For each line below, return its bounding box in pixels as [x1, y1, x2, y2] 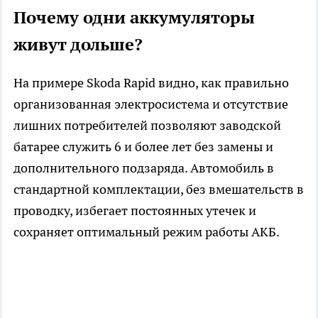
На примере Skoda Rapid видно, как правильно [13, 74, 289, 91]
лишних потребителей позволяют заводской [13, 116, 281, 133]
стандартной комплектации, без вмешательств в [13, 180, 304, 197]
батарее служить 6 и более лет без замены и [13, 138, 273, 155]
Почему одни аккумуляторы [13, 6, 255, 28]
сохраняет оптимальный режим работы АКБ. [13, 223, 280, 240]
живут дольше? [13, 33, 143, 55]
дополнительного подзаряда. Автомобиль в [13, 159, 274, 176]
